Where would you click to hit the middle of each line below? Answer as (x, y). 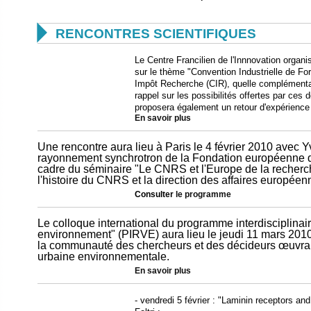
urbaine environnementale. (103, 257)
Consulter (155, 194)
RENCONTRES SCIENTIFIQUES (156, 34)
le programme (203, 194)
